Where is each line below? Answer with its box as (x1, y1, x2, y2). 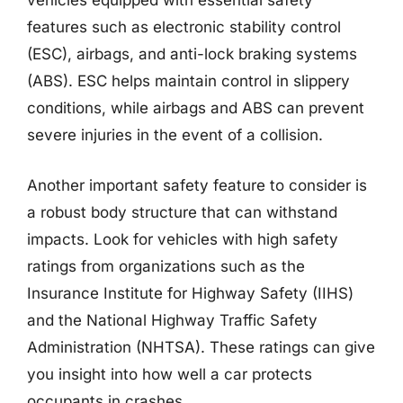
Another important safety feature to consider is (27, 175, 367, 194)
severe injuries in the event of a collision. (27, 126, 323, 144)
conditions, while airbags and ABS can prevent (27, 99, 364, 117)
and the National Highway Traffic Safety (27, 310, 318, 329)
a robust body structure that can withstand (27, 202, 337, 221)
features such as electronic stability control (27, 18, 341, 36)
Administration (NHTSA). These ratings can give (27, 337, 375, 356)
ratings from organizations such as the (27, 256, 305, 275)
